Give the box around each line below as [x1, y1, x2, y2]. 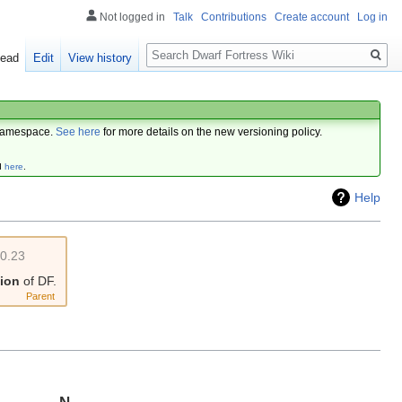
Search [145, 35, 205, 56]
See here [56, 126, 101, 137]
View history [68, 51, 133, 66]
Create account [275, 11, 349, 23]
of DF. [20, 274, 57, 289]
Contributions [201, 11, 267, 23]
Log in [357, 11, 388, 23]
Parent [26, 291, 56, 302]
